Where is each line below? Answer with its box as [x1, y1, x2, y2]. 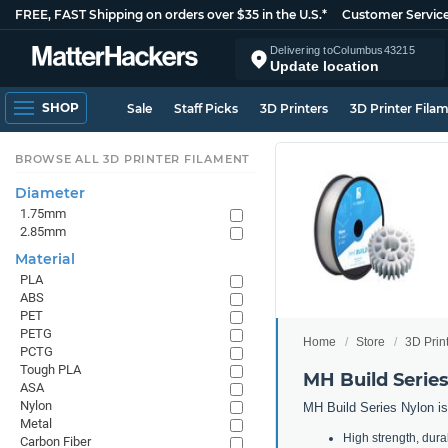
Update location [270, 57, 379, 74]
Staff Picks [174, 101, 238, 116]
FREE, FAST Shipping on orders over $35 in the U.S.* [15, 7, 327, 22]
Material [15, 250, 75, 268]
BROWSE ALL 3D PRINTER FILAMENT [15, 152, 251, 166]
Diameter [15, 184, 85, 202]
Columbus [332, 43, 384, 56]
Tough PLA [20, 362, 81, 377]
